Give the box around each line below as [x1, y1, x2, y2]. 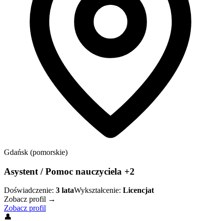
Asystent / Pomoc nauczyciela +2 [4, 166, 135, 177]
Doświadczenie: [4, 186, 54, 195]
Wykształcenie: [74, 186, 121, 195]
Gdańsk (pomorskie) [4, 147, 68, 156]
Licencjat [123, 186, 154, 195]
